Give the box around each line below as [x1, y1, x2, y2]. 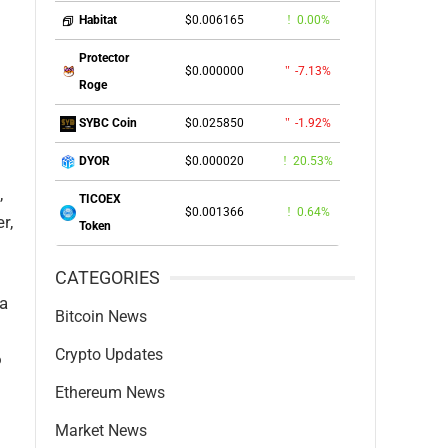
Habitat [79, 13, 117, 28]
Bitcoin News [55, 307, 147, 326]
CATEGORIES [55, 267, 160, 288]
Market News [55, 421, 147, 440]
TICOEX [79, 192, 121, 206]
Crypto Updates [55, 345, 163, 364]
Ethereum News [55, 383, 165, 402]
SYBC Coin [79, 116, 137, 131]
